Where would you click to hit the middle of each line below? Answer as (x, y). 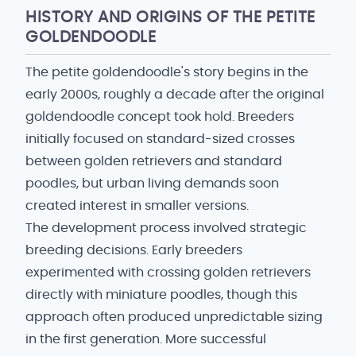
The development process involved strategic (166, 228)
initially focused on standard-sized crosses (160, 139)
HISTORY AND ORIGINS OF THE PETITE (170, 17)
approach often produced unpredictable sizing (174, 317)
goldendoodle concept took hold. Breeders (160, 117)
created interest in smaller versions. (137, 206)
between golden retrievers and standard (154, 161)
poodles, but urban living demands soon (152, 184)
